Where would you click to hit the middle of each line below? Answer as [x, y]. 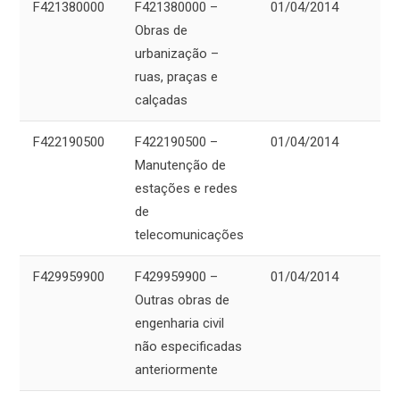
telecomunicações [189, 235]
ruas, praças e [176, 77]
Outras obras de [182, 300]
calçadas [161, 100]
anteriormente [176, 370]
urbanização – [177, 54]
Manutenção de [180, 166]
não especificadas [188, 347]
